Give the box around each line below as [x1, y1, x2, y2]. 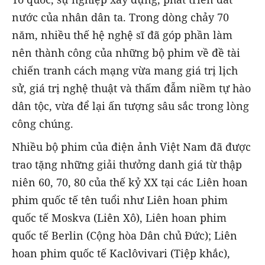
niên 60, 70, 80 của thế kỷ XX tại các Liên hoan [12, 174, 248, 189]
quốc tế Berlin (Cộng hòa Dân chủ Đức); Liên [12, 228, 237, 243]
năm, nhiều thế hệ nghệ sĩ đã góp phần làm [12, 28, 232, 43]
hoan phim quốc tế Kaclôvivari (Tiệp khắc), [12, 245, 230, 260]
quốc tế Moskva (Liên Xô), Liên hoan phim [12, 210, 227, 225]
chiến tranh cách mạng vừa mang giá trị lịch [12, 63, 238, 78]
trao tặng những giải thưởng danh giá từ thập [12, 157, 242, 172]
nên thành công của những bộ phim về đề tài [12, 46, 240, 60]
